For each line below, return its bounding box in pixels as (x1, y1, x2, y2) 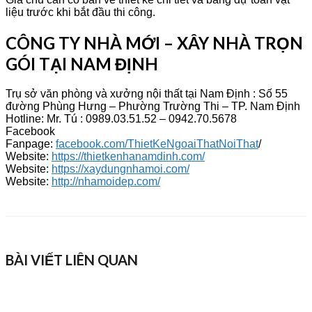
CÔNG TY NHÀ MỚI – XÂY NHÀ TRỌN (6, 32, 303, 53)
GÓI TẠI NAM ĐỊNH (6, 53, 158, 74)
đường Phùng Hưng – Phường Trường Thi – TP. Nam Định (6, 100, 300, 113)
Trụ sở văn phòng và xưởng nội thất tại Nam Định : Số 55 (6, 88, 288, 100)
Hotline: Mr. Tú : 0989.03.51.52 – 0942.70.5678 (6, 113, 237, 125)
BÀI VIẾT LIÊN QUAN (6, 251, 138, 269)
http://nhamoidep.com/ (52, 175, 160, 188)
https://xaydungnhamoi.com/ (52, 163, 189, 175)
